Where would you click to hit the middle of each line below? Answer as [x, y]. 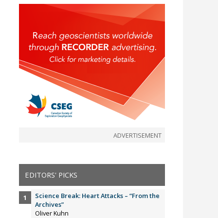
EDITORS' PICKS [51, 175]
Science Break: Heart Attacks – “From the [98, 195]
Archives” [50, 204]
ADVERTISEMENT [138, 135]
